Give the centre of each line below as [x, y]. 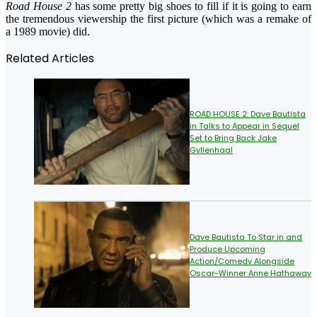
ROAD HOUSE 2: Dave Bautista [248, 114]
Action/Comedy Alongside [242, 261]
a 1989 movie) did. [48, 31]
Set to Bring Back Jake [233, 138]
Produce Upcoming [227, 249]
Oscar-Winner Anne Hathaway [250, 273]
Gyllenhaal [211, 150]
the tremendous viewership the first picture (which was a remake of [158, 18]
